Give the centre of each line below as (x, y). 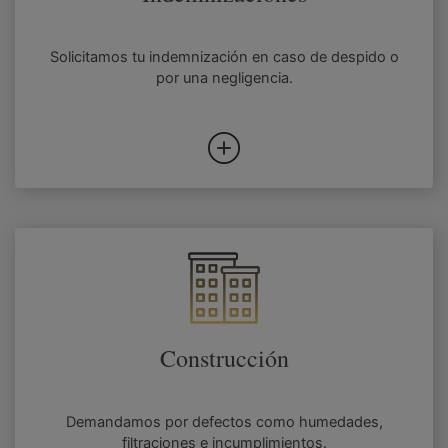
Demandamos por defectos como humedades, (224, 422)
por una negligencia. (224, 78)
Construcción (224, 358)
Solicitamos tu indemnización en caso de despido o (224, 57)
